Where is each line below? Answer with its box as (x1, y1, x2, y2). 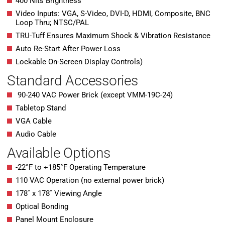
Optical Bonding (16, 202, 68, 211)
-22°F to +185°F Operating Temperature (16, 163, 146, 172)
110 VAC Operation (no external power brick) (16, 176, 164, 185)
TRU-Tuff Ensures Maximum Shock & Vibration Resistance (16, 31, 210, 41)
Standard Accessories (7, 72, 138, 89)
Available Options (7, 145, 110, 162)
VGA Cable (16, 117, 52, 126)
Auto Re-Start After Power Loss (16, 44, 121, 54)
